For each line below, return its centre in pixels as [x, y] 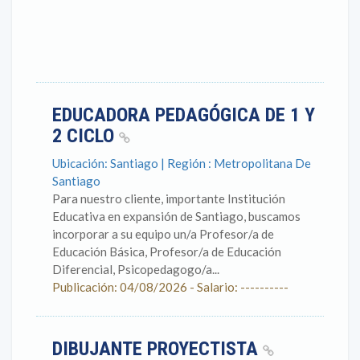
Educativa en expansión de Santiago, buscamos [176, 216]
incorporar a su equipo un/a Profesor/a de [163, 234]
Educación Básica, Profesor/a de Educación [167, 252]
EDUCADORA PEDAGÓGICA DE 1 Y [184, 115]
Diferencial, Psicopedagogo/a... [136, 269]
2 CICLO [86, 136]
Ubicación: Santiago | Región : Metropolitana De [182, 163]
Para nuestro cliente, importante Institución [169, 198]
